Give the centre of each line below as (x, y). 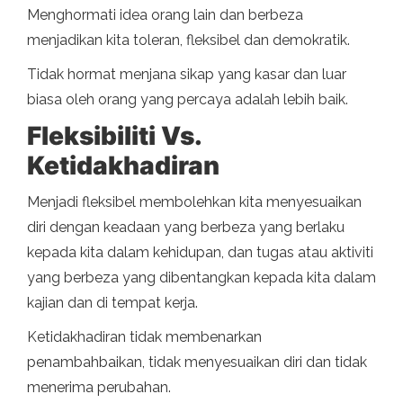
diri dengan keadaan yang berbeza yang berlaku (186, 228)
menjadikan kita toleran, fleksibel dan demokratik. (188, 40)
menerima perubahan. (99, 388)
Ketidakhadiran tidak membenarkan (144, 337)
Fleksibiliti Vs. (114, 136)
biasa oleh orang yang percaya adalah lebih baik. (188, 100)
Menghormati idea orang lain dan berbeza (165, 15)
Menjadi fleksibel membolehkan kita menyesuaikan (194, 202)
